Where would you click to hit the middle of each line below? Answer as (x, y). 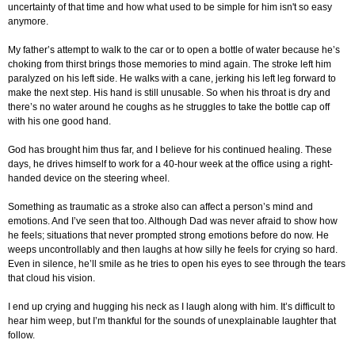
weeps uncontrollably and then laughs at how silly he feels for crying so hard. (173, 250)
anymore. (28, 22)
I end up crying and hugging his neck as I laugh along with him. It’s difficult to (172, 307)
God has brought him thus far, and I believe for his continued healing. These (170, 150)
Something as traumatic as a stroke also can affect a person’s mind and (160, 207)
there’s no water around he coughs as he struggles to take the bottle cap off (169, 107)
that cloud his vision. (52, 279)
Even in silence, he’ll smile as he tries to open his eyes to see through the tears (177, 264)
